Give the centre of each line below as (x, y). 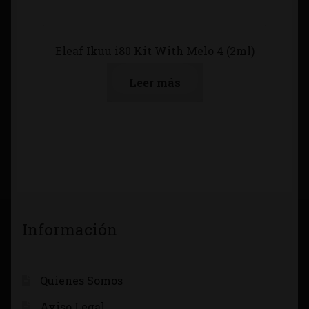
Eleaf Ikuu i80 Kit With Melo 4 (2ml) (154, 50)
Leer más (154, 83)
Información (70, 229)
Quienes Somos (81, 280)
